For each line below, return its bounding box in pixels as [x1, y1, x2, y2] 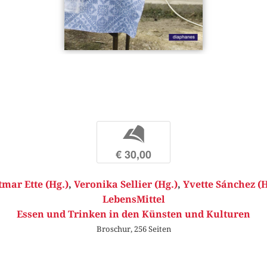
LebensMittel [102, 193, 165, 205]
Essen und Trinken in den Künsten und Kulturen [17, 208, 250, 220]
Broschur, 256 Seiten [96, 223, 171, 234]
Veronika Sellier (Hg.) [73, 178, 178, 190]
